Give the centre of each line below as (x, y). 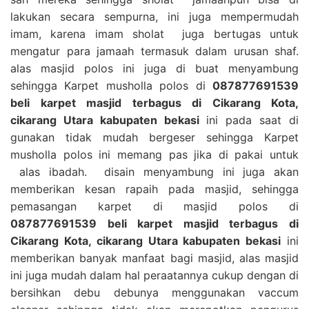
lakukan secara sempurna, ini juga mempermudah (154, 16)
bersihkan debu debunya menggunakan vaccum (154, 292)
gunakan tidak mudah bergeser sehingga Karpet (154, 137)
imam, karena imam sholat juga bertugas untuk (154, 33)
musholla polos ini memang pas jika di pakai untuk (154, 154)
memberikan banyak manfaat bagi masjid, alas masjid (154, 258)
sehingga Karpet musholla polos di (111, 85)
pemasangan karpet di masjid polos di (154, 206)
